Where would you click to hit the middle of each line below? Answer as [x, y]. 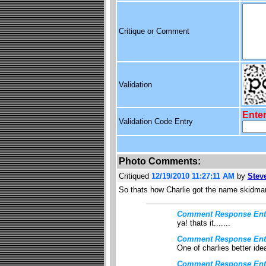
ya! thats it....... [203, 223]
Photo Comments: [159, 161]
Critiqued [135, 176]
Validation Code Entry [156, 121]
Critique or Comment [154, 31]
